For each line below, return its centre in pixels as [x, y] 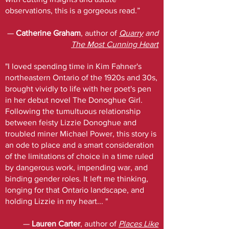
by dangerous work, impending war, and [76, 167]
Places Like [139, 224]
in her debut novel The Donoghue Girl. [74, 100]
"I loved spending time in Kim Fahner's [73, 66]
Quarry [131, 33]
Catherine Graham [48, 33]
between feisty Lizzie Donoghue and [71, 122]
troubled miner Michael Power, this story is [81, 134]
